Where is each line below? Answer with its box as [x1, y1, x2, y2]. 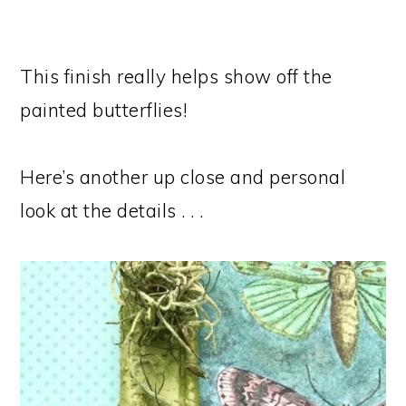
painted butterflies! [20, 97, 188, 121]
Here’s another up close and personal [20, 164, 346, 188]
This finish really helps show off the [20, 63, 333, 88]
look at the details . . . [20, 198, 204, 222]
